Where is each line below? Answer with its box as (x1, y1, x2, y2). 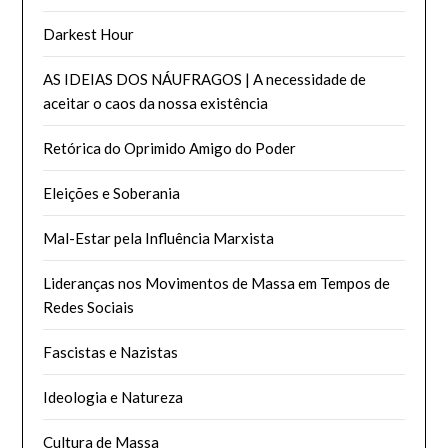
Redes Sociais (43, 297, 135, 316)
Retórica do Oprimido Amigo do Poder (43, 138, 297, 157)
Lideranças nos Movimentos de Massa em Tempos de (43, 273, 391, 292)
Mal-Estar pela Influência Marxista (43, 228, 275, 247)
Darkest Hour (43, 24, 135, 43)
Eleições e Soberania (43, 183, 181, 202)
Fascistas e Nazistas (43, 342, 179, 361)
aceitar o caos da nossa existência (43, 93, 269, 112)
